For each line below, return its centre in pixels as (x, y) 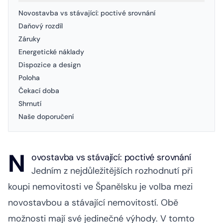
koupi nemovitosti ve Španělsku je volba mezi (100, 186)
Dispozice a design (50, 64)
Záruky (29, 39)
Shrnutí (30, 103)
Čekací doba (39, 90)
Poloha (29, 77)
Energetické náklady (51, 52)
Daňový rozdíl (41, 26)
